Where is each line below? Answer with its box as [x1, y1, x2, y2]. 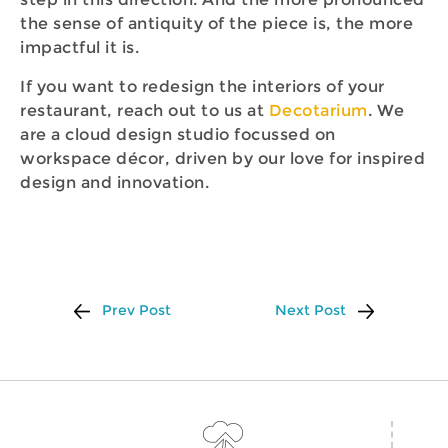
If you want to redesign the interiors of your [20, 77, 385, 96]
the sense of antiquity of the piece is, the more [20, 14, 413, 33]
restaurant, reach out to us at [20, 101, 269, 120]
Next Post [275, 301, 358, 319]
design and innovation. [20, 173, 209, 192]
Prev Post [90, 301, 171, 319]
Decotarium [268, 101, 368, 120]
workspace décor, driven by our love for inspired [20, 149, 425, 168]
